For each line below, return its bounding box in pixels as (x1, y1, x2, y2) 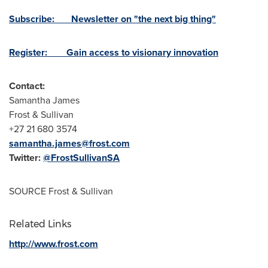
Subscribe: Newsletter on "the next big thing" (9, 12, 216, 26)
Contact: (9, 79, 45, 93)
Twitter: (9, 151, 43, 165)
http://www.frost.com (9, 237, 98, 251)
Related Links (9, 218, 71, 230)
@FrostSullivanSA (43, 151, 120, 165)
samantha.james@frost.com (9, 136, 130, 150)
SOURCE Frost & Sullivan (9, 184, 113, 198)
